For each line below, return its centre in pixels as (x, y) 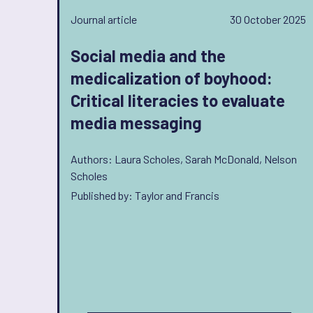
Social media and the (148, 56)
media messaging (136, 123)
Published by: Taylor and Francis (145, 195)
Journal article (104, 19)
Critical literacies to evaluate (178, 100)
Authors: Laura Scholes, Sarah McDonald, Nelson (184, 159)
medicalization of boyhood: (172, 78)
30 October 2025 (268, 19)
